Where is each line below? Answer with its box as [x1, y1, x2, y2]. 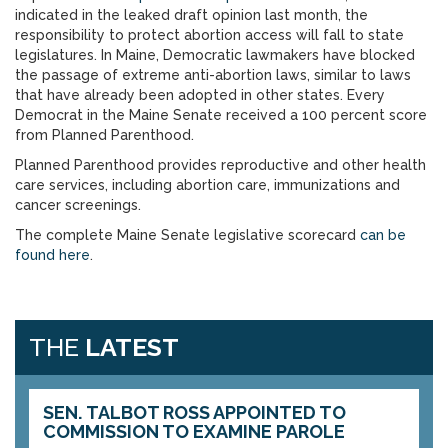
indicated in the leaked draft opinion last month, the [15, 7, 368, 23]
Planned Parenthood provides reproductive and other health [15, 157, 426, 173]
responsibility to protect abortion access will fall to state [15, 27, 404, 43]
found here [15, 247, 90, 263]
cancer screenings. [15, 197, 141, 213]
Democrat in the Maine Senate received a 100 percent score [15, 107, 427, 123]
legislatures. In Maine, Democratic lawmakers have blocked [15, 47, 415, 63]
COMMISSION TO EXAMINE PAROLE [43, 421, 345, 442]
